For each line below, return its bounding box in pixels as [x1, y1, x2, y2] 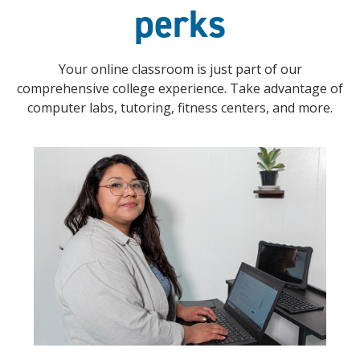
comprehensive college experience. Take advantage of [17, 80, 343, 98]
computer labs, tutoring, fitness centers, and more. [27, 99, 333, 117]
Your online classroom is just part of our [58, 60, 302, 79]
